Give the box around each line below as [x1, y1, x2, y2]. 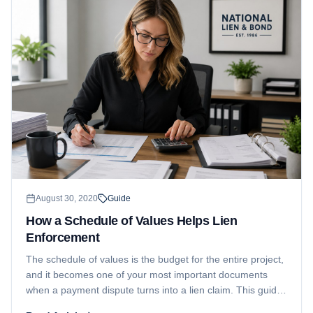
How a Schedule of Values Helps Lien [26, 213, 238, 228]
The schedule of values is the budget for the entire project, [26, 253, 284, 265]
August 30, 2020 [36, 193, 98, 203]
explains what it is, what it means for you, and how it [26, 299, 255, 311]
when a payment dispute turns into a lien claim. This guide [26, 284, 282, 296]
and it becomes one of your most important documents [26, 268, 268, 280]
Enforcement [26, 230, 100, 245]
